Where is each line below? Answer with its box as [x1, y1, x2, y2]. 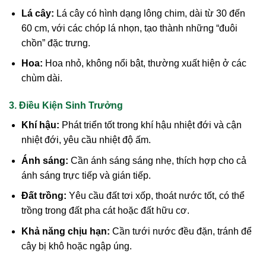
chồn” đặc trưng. [21, 37, 90, 48]
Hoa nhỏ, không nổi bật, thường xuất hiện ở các [42, 58, 246, 69]
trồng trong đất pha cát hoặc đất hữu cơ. [21, 205, 189, 216]
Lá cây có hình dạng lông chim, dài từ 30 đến [53, 8, 245, 18]
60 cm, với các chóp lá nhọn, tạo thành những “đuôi [21, 23, 237, 33]
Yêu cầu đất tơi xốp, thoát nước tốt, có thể [66, 191, 245, 201]
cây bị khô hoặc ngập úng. [21, 240, 132, 251]
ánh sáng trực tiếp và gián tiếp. [21, 170, 151, 180]
